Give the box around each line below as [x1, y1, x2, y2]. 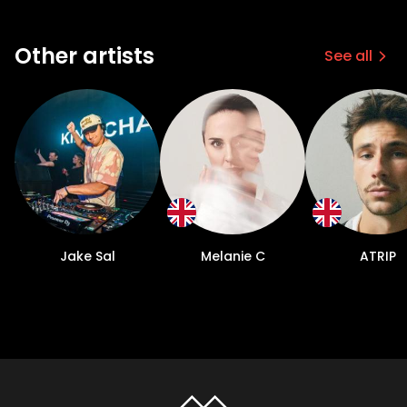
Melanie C [200, 247, 265, 265]
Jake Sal [59, 247, 115, 265]
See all [324, 45, 372, 66]
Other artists [15, 41, 154, 71]
